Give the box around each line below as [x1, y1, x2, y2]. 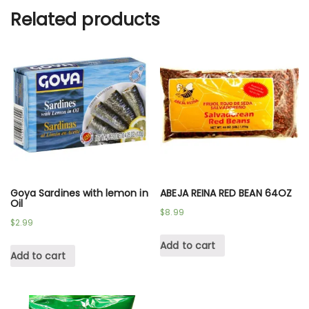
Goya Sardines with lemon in [10, 186, 148, 201]
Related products [10, 7, 160, 32]
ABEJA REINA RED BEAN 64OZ [160, 186, 292, 201]
